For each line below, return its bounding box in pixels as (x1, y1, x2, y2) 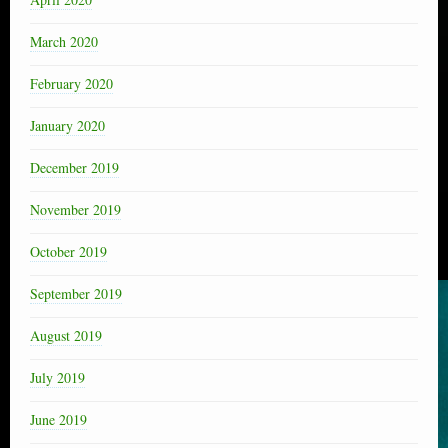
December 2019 (30, 157, 119, 177)
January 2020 (30, 115, 105, 135)
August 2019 (30, 325, 102, 345)
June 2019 (30, 409, 87, 429)
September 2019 (30, 283, 122, 303)
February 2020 (30, 73, 113, 93)
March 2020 (30, 31, 98, 51)
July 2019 (30, 367, 85, 387)
